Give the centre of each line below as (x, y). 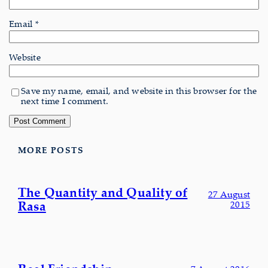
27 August (229, 194)
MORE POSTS (51, 150)
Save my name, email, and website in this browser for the (139, 91)
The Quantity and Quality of (103, 192)
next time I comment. (65, 101)
